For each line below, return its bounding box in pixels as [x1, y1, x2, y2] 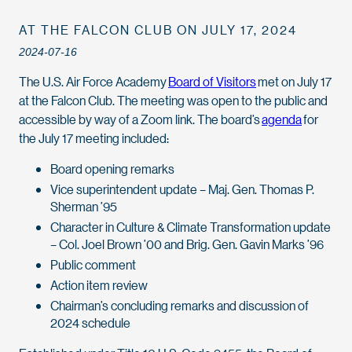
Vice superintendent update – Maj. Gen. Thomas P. [50, 181, 314, 197]
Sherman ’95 [50, 198, 117, 214]
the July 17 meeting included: [19, 130, 169, 146]
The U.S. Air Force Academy [19, 73, 168, 90]
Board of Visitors [168, 73, 256, 90]
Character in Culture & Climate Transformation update [50, 218, 331, 235]
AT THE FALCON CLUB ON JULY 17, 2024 [19, 21, 297, 38]
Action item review [50, 277, 148, 293]
